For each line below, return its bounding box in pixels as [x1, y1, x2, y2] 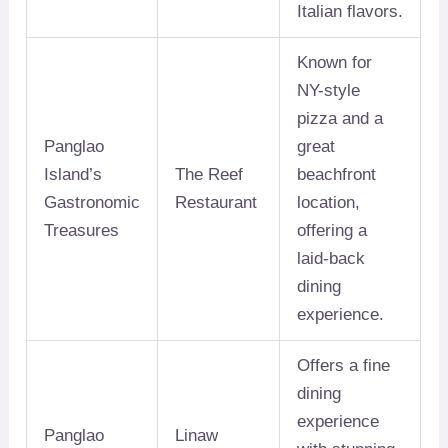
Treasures [44, 221, 120, 241]
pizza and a [297, 109, 384, 129]
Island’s [44, 165, 103, 185]
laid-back [297, 249, 366, 269]
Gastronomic [44, 193, 141, 213]
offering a [297, 221, 368, 241]
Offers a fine [297, 356, 391, 376]
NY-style [297, 81, 361, 101]
